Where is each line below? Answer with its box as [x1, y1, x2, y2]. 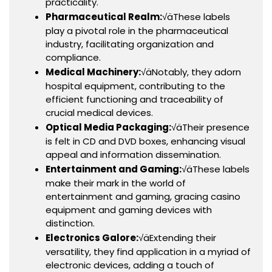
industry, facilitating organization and [46, 37, 214, 50]
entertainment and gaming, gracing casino [46, 189, 240, 203]
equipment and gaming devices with [46, 203, 212, 216]
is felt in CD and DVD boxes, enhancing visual [46, 134, 245, 148]
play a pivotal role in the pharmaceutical [46, 24, 228, 37]
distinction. [46, 216, 95, 229]
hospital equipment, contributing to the [46, 79, 225, 92]
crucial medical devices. [46, 106, 153, 119]
